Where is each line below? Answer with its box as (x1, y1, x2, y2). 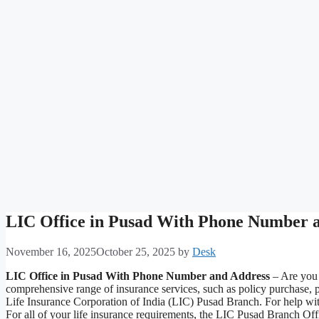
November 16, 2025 (6, 246, 96, 258)
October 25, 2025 (96, 246, 175, 258)
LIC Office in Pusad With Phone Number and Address (6, 270, 270, 283)
